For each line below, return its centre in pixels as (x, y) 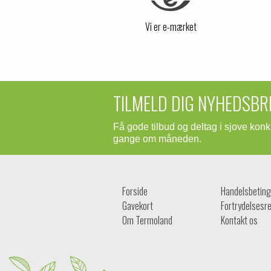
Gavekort (138, 205)
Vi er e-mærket (171, 26)
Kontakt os (239, 220)
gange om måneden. (157, 139)
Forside (135, 191)
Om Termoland (147, 220)
